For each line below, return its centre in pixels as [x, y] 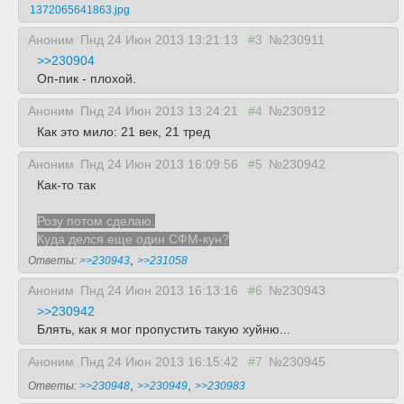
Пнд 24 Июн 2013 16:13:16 [161, 290]
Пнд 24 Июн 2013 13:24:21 [161, 111]
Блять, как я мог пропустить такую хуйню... [164, 329]
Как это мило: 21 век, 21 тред [124, 132]
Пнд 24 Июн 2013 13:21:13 [161, 40]
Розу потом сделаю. [96, 221]
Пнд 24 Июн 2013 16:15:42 [161, 362]
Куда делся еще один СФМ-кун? [133, 239]
